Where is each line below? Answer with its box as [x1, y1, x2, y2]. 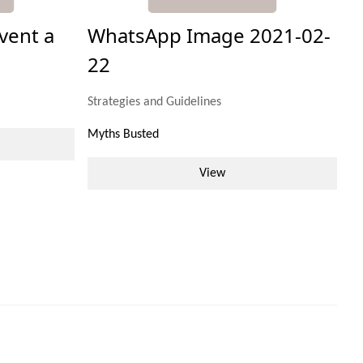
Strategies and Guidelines [87, 96, 221, 109]
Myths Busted [87, 128, 159, 142]
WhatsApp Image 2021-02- [87, 22, 331, 49]
